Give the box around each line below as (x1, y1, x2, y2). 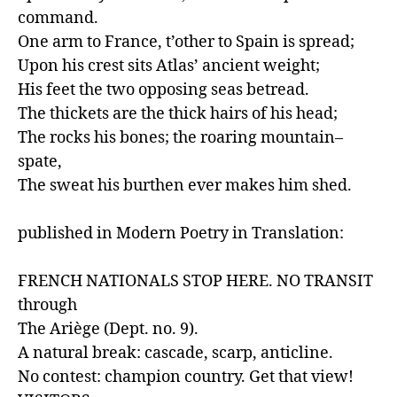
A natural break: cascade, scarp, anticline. (18, 342, 333, 363)
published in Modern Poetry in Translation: (18, 222, 344, 244)
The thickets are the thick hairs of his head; (18, 103, 338, 124)
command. (18, 7, 98, 28)
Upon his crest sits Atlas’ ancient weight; (18, 55, 320, 76)
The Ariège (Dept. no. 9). (18, 318, 198, 339)
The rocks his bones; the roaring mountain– (18, 127, 343, 148)
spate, (18, 151, 62, 172)
